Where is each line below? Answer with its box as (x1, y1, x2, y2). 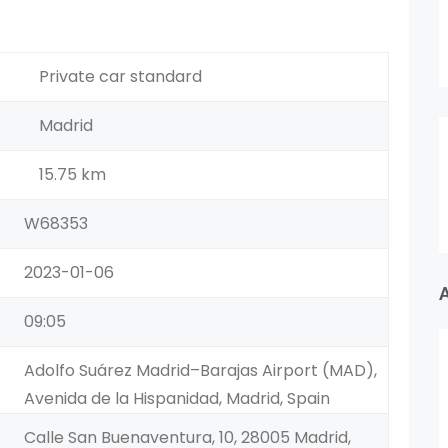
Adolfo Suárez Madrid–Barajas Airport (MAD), (24, 359, 377, 382)
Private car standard (39, 65, 202, 88)
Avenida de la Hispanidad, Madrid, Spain (24, 387, 330, 410)
